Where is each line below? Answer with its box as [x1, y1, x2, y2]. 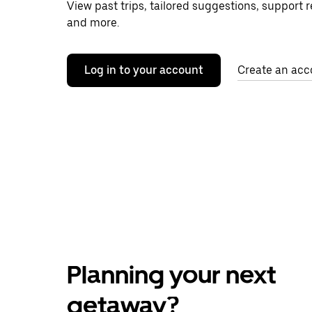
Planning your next [67, 260, 276, 290]
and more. [67, 16, 119, 29]
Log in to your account [84, 63, 203, 77]
